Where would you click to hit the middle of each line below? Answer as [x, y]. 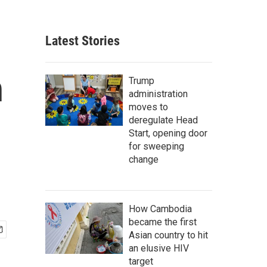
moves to [148, 107]
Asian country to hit [168, 235]
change [144, 159]
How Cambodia [160, 209]
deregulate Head [163, 120]
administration [158, 94]
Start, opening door [168, 133]
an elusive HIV [159, 248]
